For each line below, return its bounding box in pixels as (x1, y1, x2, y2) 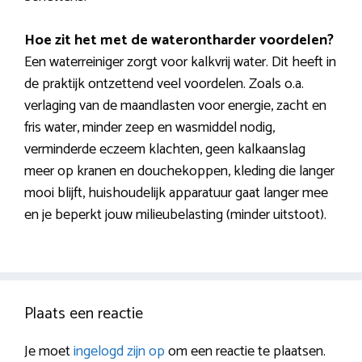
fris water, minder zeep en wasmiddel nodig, (24, 116, 275, 141)
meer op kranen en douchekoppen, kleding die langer (24, 159, 335, 184)
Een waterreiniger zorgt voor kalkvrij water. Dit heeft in (24, 50, 336, 75)
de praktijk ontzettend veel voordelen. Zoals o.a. (24, 72, 304, 97)
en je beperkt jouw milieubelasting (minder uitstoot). (24, 203, 326, 228)
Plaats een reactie (24, 301, 143, 328)
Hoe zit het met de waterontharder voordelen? (24, 28, 334, 53)
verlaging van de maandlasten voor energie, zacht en (24, 94, 326, 119)
